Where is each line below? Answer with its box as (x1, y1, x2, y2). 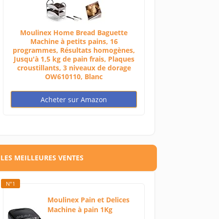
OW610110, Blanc (45, 72, 103, 82)
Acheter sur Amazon (41, 95, 108, 105)
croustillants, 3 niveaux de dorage (17, 63, 131, 73)
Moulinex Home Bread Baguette (20, 28, 128, 38)
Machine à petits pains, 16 (30, 37, 118, 46)
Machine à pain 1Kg (47, 205, 113, 215)
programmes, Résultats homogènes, (13, 45, 135, 55)
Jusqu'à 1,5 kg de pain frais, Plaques (13, 54, 134, 64)
